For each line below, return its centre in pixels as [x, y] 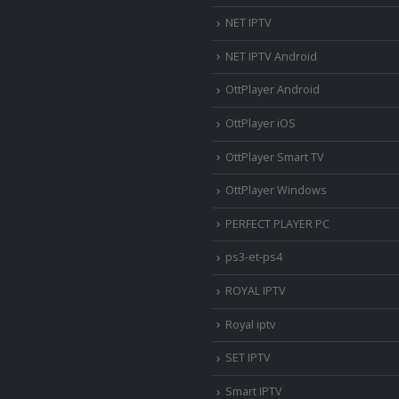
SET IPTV [248, 358]
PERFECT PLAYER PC [277, 224]
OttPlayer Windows [276, 191]
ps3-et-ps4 [254, 257]
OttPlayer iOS [261, 123]
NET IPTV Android [271, 56]
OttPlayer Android [273, 90]
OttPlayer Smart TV [275, 157]
